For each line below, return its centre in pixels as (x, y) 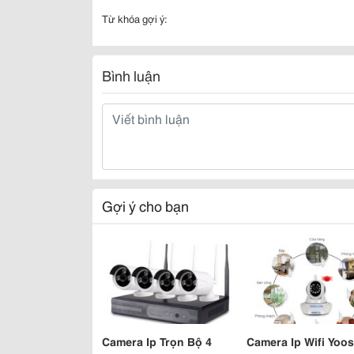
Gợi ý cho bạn (145, 205)
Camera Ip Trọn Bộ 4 (157, 341)
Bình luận (131, 75)
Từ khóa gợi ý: (135, 18)
